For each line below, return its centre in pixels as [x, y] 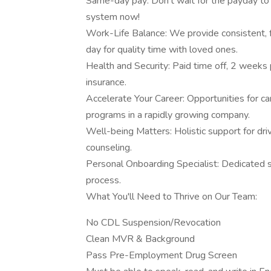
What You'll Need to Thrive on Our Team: [171, 197]
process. [103, 180]
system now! [113, 17]
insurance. [106, 82]
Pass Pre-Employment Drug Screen [162, 255]
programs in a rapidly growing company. [168, 115]
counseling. [109, 148]
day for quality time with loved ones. [162, 50]
